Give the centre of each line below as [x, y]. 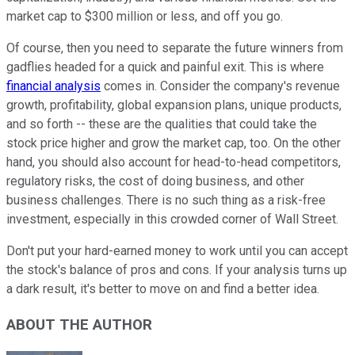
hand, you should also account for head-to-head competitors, [174, 162]
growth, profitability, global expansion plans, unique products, [174, 105]
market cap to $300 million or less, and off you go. [145, 17]
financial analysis [53, 86]
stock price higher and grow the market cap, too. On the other [174, 143]
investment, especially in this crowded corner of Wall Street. [172, 219]
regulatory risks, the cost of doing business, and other [155, 181]
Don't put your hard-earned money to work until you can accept [177, 251]
